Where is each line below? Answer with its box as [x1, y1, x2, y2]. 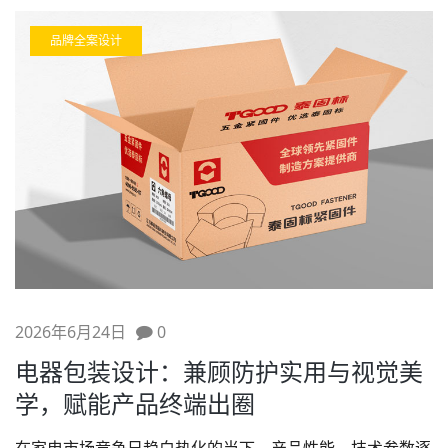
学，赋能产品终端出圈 [15, 387, 255, 421]
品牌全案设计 [50, 31, 122, 49]
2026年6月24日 [15, 321, 126, 344]
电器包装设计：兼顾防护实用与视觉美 [15, 355, 423, 389]
